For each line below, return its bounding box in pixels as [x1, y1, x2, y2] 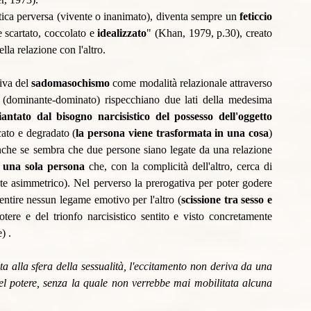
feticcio [239, 10, 272, 23]
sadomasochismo [31, 77, 113, 90]
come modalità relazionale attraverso [112, 77, 273, 90]
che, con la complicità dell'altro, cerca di [85, 160, 272, 173]
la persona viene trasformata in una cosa [76, 127, 269, 140]
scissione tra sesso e [180, 194, 273, 206]
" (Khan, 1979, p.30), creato [146, 27, 273, 40]
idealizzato [97, 27, 147, 40]
